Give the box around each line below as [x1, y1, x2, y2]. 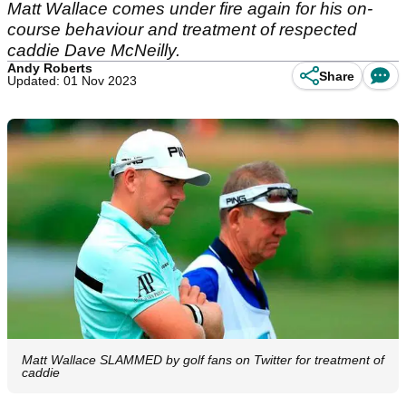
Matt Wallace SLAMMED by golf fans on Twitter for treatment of [22, 353, 384, 368]
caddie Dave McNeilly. [7, 41, 180, 60]
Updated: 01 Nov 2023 [7, 73, 137, 88]
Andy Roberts [7, 61, 92, 75]
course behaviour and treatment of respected [7, 20, 357, 39]
